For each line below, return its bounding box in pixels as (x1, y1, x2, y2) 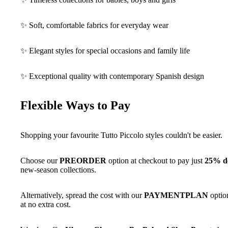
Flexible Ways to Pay (20, 99, 130, 112)
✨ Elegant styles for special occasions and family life (20, 46, 190, 55)
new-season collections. (20, 165, 96, 175)
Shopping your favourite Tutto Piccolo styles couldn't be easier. (20, 131, 222, 140)
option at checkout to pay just (106, 156, 205, 165)
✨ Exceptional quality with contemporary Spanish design (20, 71, 204, 80)
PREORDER (60, 156, 106, 165)
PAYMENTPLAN (144, 191, 208, 200)
